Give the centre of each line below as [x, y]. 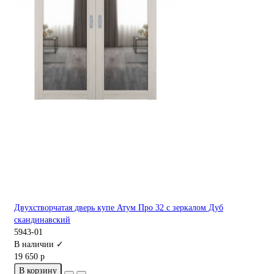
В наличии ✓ [39, 244]
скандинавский [42, 220]
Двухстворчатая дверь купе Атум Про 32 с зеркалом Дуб [119, 207]
